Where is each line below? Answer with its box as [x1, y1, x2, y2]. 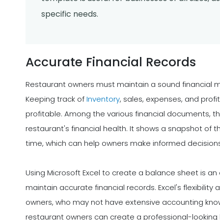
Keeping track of [26, 94, 86, 105]
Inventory [86, 94, 120, 105]
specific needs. [41, 8, 98, 20]
